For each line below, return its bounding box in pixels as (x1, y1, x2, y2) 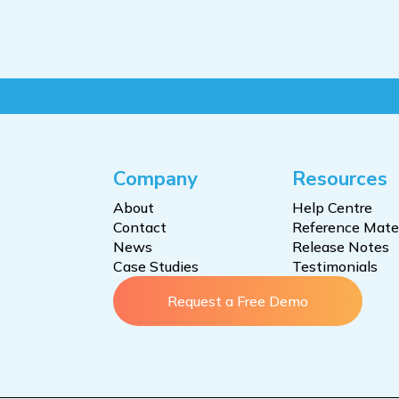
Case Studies (112, 257, 199, 275)
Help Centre (292, 199, 373, 216)
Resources (292, 166, 388, 192)
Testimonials (292, 257, 379, 275)
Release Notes (292, 238, 390, 256)
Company (112, 166, 198, 192)
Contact (112, 218, 167, 236)
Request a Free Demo (167, 292, 308, 310)
